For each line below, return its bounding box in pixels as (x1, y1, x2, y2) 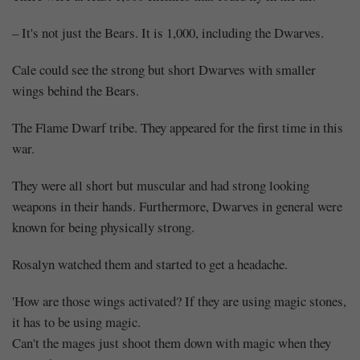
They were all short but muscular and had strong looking (12, 175, 309, 194)
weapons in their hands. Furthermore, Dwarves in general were (12, 196, 342, 215)
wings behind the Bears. (12, 80, 139, 100)
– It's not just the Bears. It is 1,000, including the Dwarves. (12, 22, 324, 42)
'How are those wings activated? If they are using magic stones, (12, 291, 346, 310)
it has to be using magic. (12, 312, 141, 331)
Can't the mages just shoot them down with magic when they (12, 333, 331, 352)
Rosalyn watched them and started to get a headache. (12, 254, 288, 273)
